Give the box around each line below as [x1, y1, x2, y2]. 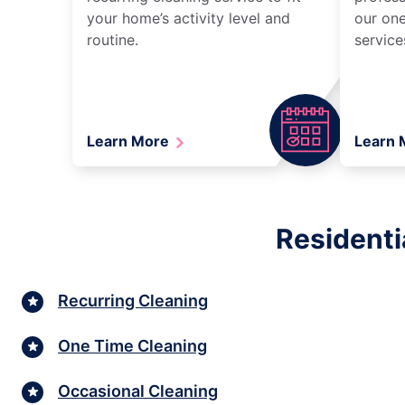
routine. [87, 30, 138, 49]
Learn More [87, 131, 173, 150]
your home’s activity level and [87, 8, 290, 27]
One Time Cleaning [58, 336, 207, 356]
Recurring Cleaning [58, 291, 208, 311]
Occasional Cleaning [58, 381, 218, 401]
